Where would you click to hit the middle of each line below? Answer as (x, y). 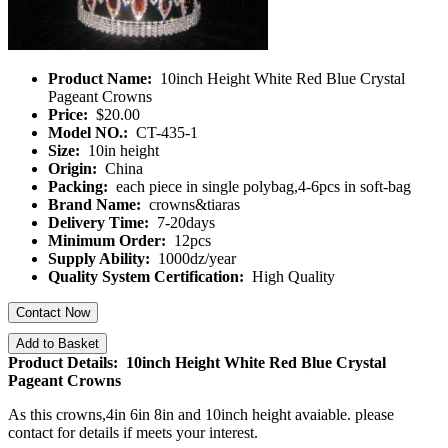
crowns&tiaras (192, 204)
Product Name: (102, 78)
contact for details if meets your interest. (133, 432)
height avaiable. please (323, 414)
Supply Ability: (101, 258)
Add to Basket (57, 343)
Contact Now (53, 312)
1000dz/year (195, 258)
